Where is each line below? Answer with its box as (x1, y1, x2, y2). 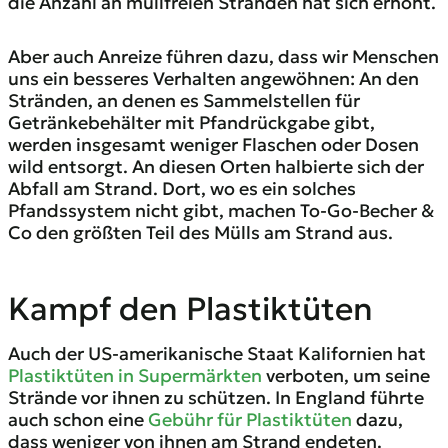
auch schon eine (8, 408, 148, 431)
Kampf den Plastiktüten (8, 289, 373, 329)
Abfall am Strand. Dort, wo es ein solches (8, 177, 356, 200)
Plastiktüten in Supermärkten (8, 364, 262, 387)
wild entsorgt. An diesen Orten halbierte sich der (8, 155, 424, 178)
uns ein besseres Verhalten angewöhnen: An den (8, 67, 419, 90)
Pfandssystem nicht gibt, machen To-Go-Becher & (8, 199, 434, 222)
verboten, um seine (262, 364, 430, 387)
